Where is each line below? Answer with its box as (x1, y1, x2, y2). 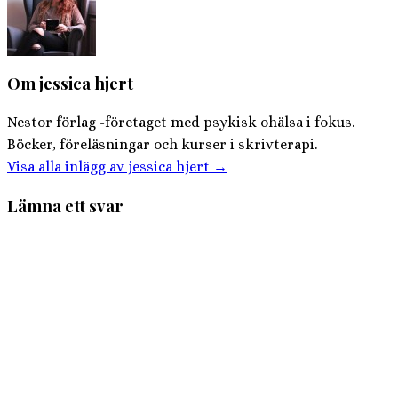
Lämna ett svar (7, 194, 123, 217)
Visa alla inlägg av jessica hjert (7, 157, 213, 175)
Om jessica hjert (7, 72, 133, 95)
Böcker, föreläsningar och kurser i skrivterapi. (7, 135, 317, 153)
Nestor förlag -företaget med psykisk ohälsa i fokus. (7, 113, 354, 131)
